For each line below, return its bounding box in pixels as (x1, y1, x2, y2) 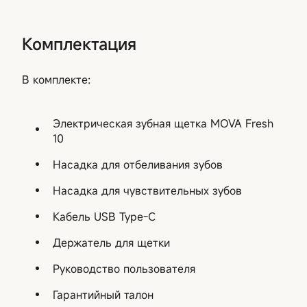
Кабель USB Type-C (53, 208, 156, 224)
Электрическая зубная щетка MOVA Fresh (53, 115, 273, 131)
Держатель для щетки (53, 234, 170, 250)
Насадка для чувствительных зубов (53, 182, 242, 198)
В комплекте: (22, 71, 90, 87)
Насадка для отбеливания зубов (53, 156, 223, 172)
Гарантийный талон (53, 286, 153, 302)
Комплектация (22, 32, 136, 55)
